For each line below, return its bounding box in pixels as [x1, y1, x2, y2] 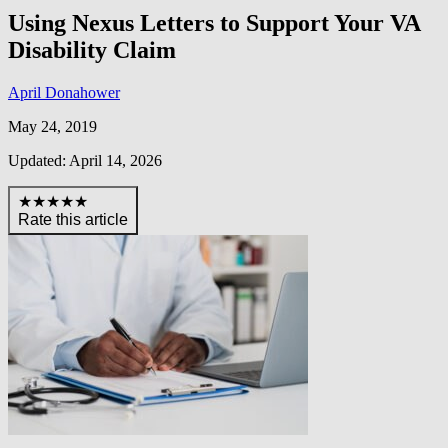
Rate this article [18, 210, 128, 228]
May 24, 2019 [8, 117, 97, 135]
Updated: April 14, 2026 [8, 151, 162, 169]
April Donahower [8, 83, 120, 101]
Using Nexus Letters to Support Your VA [8, 9, 420, 36]
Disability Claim [8, 36, 176, 63]
